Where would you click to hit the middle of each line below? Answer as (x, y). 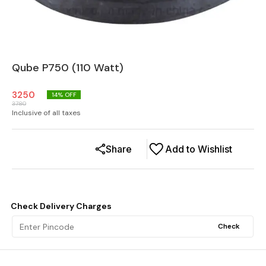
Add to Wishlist (199, 149)
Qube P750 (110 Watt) (68, 68)
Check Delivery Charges (61, 206)
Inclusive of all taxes (46, 113)
